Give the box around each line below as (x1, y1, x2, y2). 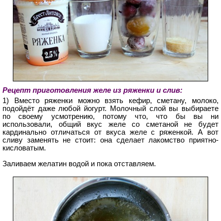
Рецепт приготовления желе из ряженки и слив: (2, 86, 183, 94)
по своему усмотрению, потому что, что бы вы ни (2, 112, 219, 120)
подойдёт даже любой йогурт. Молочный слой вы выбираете (2, 104, 219, 112)
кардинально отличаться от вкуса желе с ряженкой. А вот (2, 128, 219, 136)
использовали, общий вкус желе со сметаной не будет (2, 120, 219, 128)
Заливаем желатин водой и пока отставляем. (2, 159, 156, 168)
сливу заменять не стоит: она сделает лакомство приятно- (2, 136, 219, 144)
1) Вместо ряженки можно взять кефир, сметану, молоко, (2, 96, 219, 105)
